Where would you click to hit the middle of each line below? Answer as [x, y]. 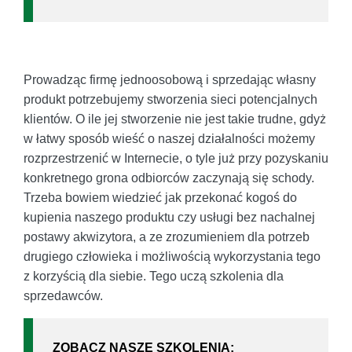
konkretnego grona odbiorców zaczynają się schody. [169, 178]
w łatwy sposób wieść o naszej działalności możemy [169, 138]
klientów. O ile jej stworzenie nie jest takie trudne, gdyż [175, 119]
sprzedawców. [63, 295]
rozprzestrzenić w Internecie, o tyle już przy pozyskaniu [176, 158]
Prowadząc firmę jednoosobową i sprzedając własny [170, 79]
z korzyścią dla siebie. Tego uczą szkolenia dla [154, 276]
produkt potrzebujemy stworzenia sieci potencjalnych [170, 99]
